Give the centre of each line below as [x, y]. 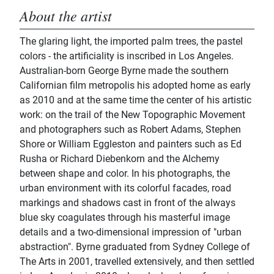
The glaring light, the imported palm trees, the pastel [131, 42]
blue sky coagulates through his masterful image [125, 218]
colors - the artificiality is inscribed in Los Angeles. [127, 56]
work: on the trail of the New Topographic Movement [132, 115]
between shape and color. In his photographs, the [125, 174]
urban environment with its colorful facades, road [125, 188]
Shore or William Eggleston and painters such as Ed [131, 144]
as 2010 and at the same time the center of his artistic [135, 100]
